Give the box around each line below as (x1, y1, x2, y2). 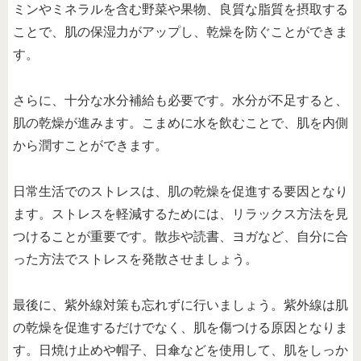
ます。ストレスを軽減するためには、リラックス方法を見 (13, 207, 348, 221)
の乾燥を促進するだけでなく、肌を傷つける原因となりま (13, 320, 348, 334)
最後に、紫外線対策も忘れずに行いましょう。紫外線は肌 (13, 297, 348, 312)
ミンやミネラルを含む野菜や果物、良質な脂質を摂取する (13, 2, 348, 17)
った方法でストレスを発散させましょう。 (13, 252, 258, 266)
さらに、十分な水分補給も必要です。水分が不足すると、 (13, 93, 348, 108)
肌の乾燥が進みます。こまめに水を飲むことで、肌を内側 (13, 116, 348, 131)
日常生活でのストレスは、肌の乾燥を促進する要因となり (13, 185, 348, 198)
